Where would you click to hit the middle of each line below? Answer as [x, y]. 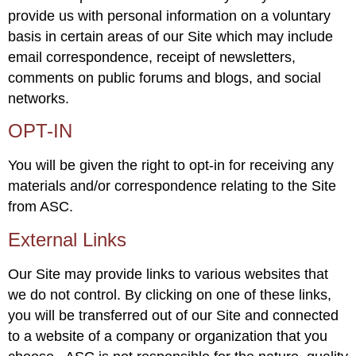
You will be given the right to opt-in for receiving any [171, 166]
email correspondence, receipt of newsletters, [152, 57]
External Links [67, 239]
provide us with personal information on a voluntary [169, 15]
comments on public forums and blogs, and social [164, 77]
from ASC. [41, 207]
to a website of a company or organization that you [168, 336]
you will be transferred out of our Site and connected [173, 315]
